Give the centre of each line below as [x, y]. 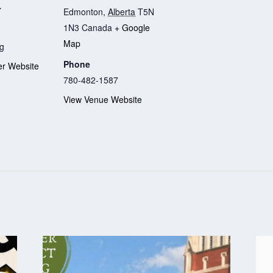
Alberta [122, 11]
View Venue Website [103, 100]
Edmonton [83, 11]
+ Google [132, 27]
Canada [97, 27]
